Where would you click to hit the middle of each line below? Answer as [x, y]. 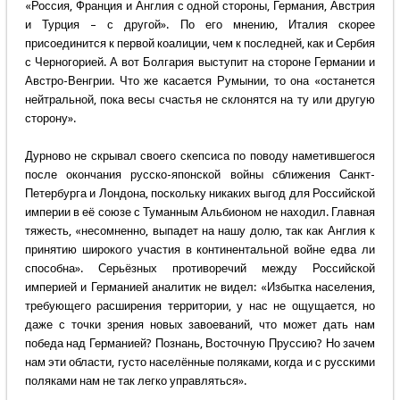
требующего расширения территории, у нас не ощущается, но [200, 306]
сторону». [50, 119]
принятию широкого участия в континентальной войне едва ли [200, 250]
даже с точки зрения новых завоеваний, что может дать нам [200, 325]
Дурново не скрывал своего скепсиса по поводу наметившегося [200, 156]
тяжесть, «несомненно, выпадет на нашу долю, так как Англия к [200, 231]
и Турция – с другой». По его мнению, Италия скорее [200, 25]
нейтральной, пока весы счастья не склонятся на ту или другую [200, 100]
